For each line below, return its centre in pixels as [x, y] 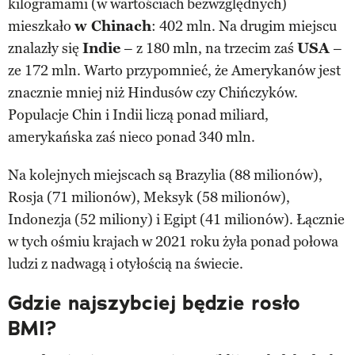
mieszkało [41, 26]
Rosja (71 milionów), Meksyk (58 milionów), [149, 197]
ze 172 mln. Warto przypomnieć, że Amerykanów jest [174, 70]
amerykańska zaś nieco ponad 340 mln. [132, 137]
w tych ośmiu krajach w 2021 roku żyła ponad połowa [173, 241]
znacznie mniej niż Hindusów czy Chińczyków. [153, 92]
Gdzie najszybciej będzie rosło [154, 303]
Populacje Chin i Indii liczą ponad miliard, [138, 115]
